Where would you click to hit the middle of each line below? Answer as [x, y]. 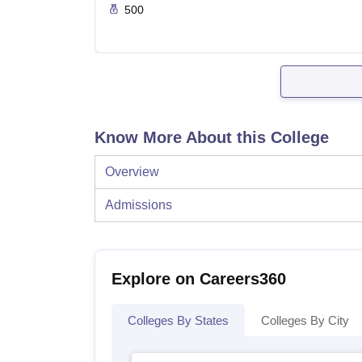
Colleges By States [178, 321]
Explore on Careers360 [199, 279]
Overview [132, 172]
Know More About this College [212, 138]
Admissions [139, 205]
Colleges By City [305, 321]
